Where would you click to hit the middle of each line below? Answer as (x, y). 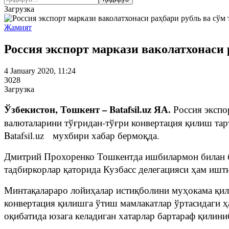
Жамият (18, 27)
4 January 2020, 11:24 (40, 71)
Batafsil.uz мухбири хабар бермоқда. (82, 135)
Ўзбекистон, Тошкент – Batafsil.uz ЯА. (89, 109)
